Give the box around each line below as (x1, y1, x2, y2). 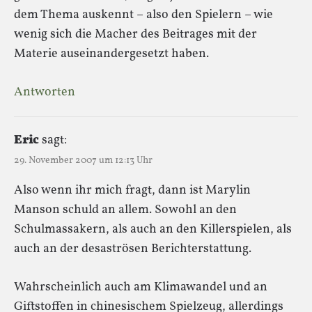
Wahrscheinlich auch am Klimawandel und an (14, 278, 267, 296)
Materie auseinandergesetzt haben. (14, 45, 209, 63)
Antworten (14, 83, 75, 101)
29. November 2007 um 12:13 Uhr (14, 153, 153, 167)
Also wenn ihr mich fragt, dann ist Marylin (14, 181, 251, 199)
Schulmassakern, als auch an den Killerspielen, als (14, 220, 292, 238)
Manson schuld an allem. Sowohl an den (14, 201, 237, 219)
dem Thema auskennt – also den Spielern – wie (14, 6, 273, 24)
